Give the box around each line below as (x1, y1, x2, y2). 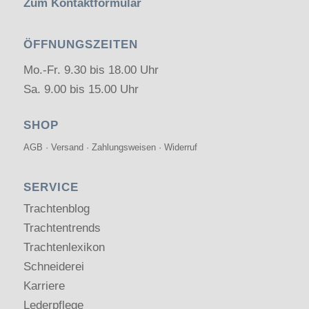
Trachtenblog (23, 201, 90, 215)
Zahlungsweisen (91, 142, 156, 153)
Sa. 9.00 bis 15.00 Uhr (23, 83, 139, 97)
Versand (50, 142, 83, 153)
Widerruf (163, 142, 197, 153)
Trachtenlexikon (23, 240, 105, 254)
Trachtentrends (23, 221, 101, 235)
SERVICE (23, 180, 79, 194)
